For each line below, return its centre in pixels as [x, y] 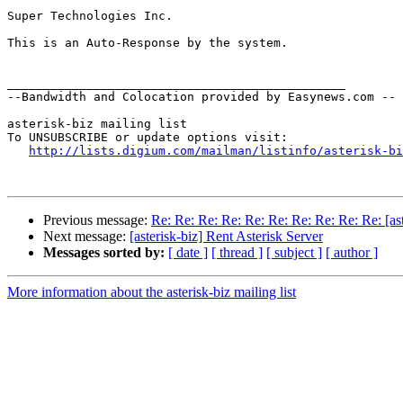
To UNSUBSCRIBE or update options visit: [148, 138]
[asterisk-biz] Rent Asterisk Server [226, 237]
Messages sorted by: [104, 253]
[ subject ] [294, 253]
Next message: [86, 237]
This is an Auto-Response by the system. [148, 43]
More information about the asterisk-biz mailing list [152, 292]
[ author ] [352, 253]
